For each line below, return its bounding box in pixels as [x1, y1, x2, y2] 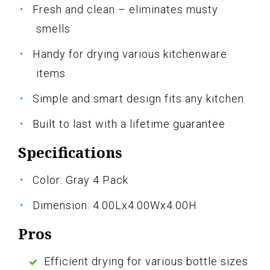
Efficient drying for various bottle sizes [44, 254, 248, 268]
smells [36, 22, 71, 35]
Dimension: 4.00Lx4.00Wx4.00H [33, 198, 197, 212]
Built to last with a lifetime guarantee [33, 117, 225, 130]
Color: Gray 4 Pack [33, 173, 128, 186]
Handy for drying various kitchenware [33, 47, 227, 60]
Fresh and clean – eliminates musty [33, 2, 218, 16]
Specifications [18, 142, 122, 162]
